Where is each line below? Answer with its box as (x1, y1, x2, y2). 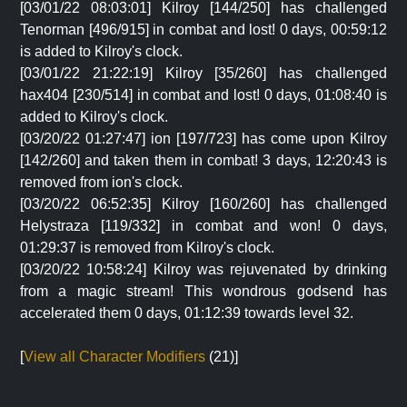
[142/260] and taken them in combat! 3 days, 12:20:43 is (20, 153, 387, 168)
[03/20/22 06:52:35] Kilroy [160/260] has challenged (20, 196, 387, 212)
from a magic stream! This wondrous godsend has (20, 283, 387, 299)
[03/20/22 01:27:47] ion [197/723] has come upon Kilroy (20, 131, 387, 146)
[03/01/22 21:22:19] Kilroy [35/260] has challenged (20, 65, 387, 81)
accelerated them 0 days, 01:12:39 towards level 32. (20, 305, 353, 321)
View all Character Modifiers (24, 349, 205, 364)
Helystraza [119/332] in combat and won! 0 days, (20, 218, 387, 233)
